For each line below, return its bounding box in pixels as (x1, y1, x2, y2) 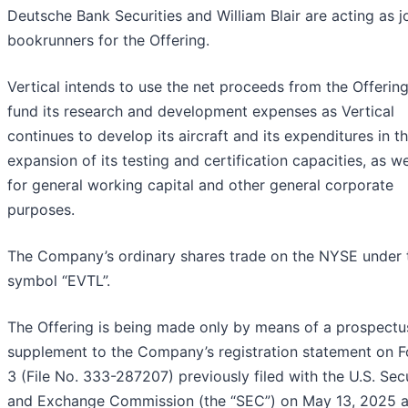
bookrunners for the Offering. (7, 31, 209, 50)
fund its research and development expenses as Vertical (7, 102, 394, 121)
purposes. (7, 200, 75, 219)
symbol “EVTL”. (7, 271, 110, 291)
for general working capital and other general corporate (7, 176, 393, 195)
